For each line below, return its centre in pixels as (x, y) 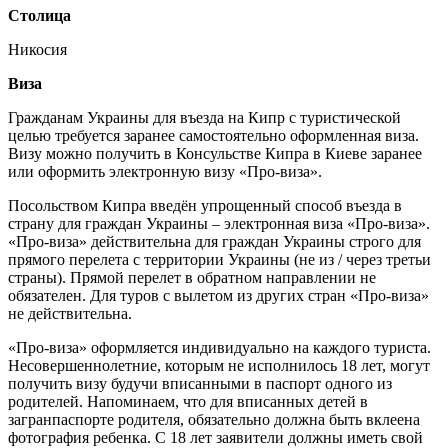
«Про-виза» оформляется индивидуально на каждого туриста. (219, 348)
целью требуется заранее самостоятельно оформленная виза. (213, 136)
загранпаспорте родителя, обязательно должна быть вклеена (214, 420)
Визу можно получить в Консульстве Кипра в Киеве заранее (215, 154)
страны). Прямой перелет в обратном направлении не (192, 278)
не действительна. (70, 314)
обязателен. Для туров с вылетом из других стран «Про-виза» (218, 296)
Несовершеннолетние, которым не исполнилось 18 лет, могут (219, 366)
